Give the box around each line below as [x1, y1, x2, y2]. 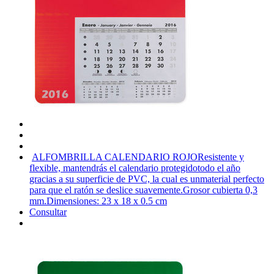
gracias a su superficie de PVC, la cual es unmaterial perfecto [29, 173, 264, 184]
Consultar [29, 206, 67, 217]
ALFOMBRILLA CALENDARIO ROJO [32, 151, 198, 162]
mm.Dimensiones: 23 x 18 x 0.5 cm [29, 195, 167, 206]
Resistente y [198, 151, 244, 162]
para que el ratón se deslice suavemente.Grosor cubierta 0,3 [29, 184, 257, 195]
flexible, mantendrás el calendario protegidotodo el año [29, 162, 240, 173]
